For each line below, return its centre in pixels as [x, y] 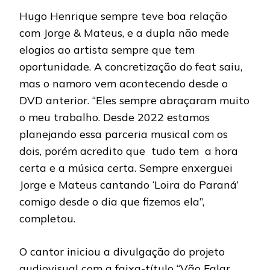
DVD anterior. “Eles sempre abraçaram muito [134, 101]
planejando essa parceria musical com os [124, 134]
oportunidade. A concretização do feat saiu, [131, 67]
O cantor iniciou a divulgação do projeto [122, 252]
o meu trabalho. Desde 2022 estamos [115, 118]
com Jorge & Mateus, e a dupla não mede [124, 33]
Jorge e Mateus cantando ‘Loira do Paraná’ [129, 185]
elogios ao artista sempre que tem [107, 50]
